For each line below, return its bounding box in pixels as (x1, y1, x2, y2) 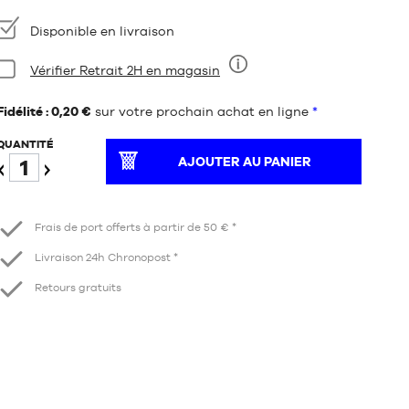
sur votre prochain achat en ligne (91, 104, 312, 119)
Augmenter (43, 188, 114, 204)
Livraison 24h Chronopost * (35, 251, 178, 265)
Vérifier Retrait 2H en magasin (30, 63, 220, 78)
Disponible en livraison (30, 24, 174, 38)
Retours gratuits (35, 281, 121, 295)
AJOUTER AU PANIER (177, 154, 311, 169)
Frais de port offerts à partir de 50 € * (35, 221, 236, 235)
